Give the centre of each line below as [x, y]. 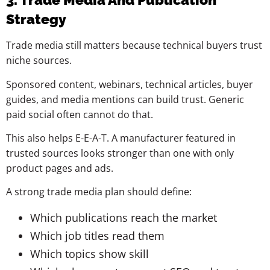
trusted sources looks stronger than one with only [120, 153]
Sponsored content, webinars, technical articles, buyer [130, 84]
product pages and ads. [60, 168]
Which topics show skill [89, 253]
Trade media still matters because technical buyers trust [134, 46]
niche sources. [39, 61]
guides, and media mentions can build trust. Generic [125, 99]
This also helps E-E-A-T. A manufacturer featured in [121, 138]
